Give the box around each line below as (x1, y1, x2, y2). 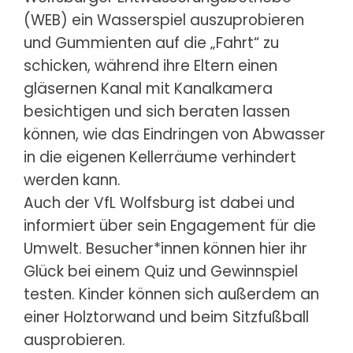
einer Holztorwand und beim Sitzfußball (24, 306, 309, 328)
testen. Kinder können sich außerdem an (24, 283, 319, 305)
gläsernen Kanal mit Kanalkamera (24, 77, 273, 99)
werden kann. (24, 169, 121, 191)
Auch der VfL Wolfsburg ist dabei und (24, 191, 295, 214)
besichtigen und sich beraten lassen (24, 100, 290, 122)
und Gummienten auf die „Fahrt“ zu (24, 32, 279, 54)
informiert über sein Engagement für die (24, 214, 316, 236)
